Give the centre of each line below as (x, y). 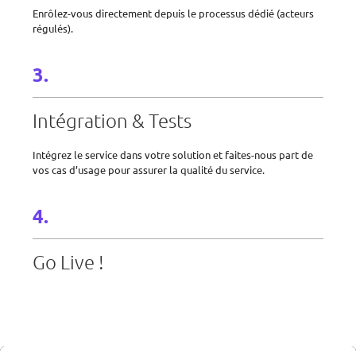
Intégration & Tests (112, 120)
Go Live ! (68, 261)
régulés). (53, 28)
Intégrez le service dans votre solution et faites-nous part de (173, 155)
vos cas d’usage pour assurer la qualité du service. (149, 170)
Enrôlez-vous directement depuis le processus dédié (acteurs (173, 13)
